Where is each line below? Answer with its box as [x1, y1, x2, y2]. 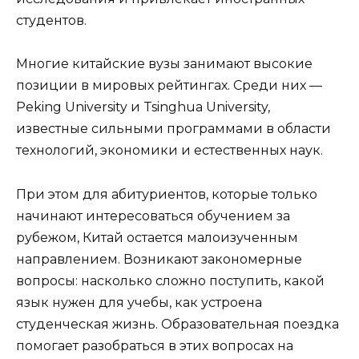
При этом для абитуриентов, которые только [16, 186, 317, 202]
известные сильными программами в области [16, 121, 331, 137]
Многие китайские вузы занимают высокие [16, 56, 313, 72]
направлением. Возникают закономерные [16, 251, 302, 267]
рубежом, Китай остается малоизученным [16, 229, 298, 245]
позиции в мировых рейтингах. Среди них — [16, 78, 322, 94]
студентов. [16, 13, 87, 29]
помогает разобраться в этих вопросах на [16, 337, 293, 353]
